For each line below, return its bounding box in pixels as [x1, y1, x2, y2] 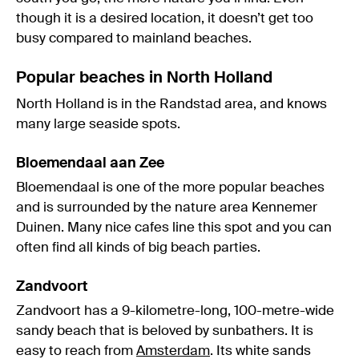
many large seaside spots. [16, 117, 180, 131]
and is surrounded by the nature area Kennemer [16, 200, 317, 215]
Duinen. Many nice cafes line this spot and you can [16, 220, 332, 235]
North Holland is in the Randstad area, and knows [16, 97, 327, 111]
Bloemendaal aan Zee [16, 155, 164, 171]
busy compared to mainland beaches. [16, 31, 252, 46]
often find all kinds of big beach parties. [16, 240, 260, 255]
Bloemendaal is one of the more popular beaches [16, 180, 325, 195]
